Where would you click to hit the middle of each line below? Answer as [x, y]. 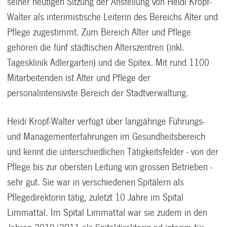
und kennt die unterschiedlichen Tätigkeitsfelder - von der [113, 152]
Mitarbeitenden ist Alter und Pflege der [79, 78]
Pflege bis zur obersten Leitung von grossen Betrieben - [110, 167]
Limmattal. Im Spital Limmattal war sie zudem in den [107, 213]
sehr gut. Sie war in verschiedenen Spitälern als [96, 182]
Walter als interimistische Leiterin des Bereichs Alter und [113, 17]
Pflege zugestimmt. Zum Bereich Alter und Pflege [99, 32]
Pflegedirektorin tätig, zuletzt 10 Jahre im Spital [96, 197]
